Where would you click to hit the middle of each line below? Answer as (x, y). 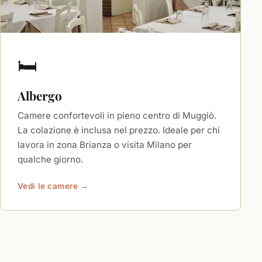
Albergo (39, 96)
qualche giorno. (50, 159)
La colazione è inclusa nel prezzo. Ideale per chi (118, 130)
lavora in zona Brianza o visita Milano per (104, 144)
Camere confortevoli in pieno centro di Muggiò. (117, 115)
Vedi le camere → (53, 186)
